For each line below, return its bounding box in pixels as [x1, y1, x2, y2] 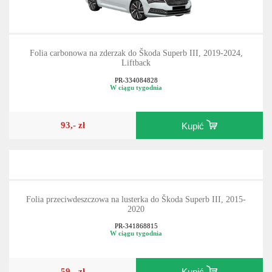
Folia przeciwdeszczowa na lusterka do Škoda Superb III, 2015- [26, 194, 246, 204]
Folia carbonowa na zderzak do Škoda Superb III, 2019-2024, [29, 49, 243, 58]
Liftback [121, 58, 151, 68]
